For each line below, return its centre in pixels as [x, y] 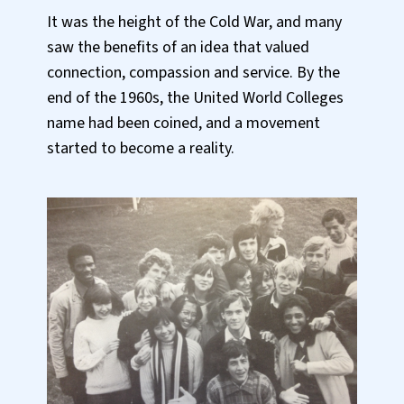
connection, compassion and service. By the [193, 72]
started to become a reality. [142, 148]
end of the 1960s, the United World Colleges [195, 97]
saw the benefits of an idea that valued [178, 47]
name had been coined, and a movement [184, 123]
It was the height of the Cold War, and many [194, 22]
